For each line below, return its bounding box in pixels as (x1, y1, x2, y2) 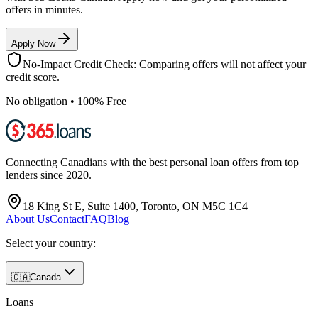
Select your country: (6, 237, 96, 250)
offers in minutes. (6, 4, 83, 16)
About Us (6, 213, 50, 226)
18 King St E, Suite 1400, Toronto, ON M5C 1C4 (23, 200, 248, 213)
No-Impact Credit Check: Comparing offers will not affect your (23, 58, 306, 71)
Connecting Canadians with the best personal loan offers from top (6, 156, 299, 169)
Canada (30, 272, 61, 283)
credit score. (6, 71, 60, 84)
